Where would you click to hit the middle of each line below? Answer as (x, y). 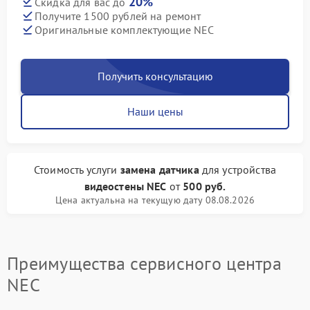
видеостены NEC (125, 186)
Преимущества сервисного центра (144, 263)
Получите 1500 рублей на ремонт (118, 16)
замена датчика (159, 170)
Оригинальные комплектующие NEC (125, 29)
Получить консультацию (155, 76)
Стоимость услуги (77, 170)
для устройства (237, 170)
